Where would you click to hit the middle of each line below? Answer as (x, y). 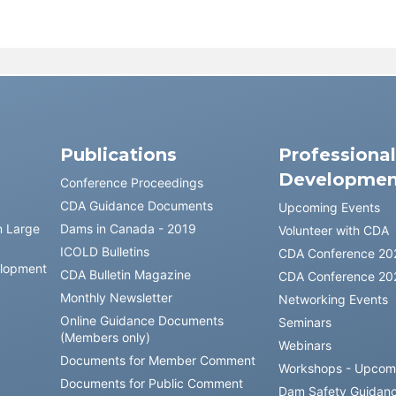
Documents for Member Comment (157, 360)
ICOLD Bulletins (104, 251)
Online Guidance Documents (141, 320)
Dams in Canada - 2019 (128, 228)
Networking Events (334, 299)
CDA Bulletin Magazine (125, 274)
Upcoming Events (330, 207)
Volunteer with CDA (334, 230)
